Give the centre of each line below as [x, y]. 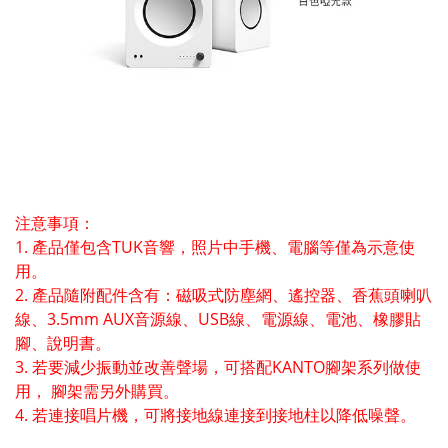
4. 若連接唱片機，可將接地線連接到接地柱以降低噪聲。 [215, 414]
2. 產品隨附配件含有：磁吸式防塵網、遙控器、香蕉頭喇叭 [223, 294]
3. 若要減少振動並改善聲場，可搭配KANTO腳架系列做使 [218, 366]
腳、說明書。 [63, 342]
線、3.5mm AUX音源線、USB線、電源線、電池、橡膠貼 [218, 318]
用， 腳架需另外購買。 [97, 390]
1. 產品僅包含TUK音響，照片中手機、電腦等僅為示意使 [215, 246]
